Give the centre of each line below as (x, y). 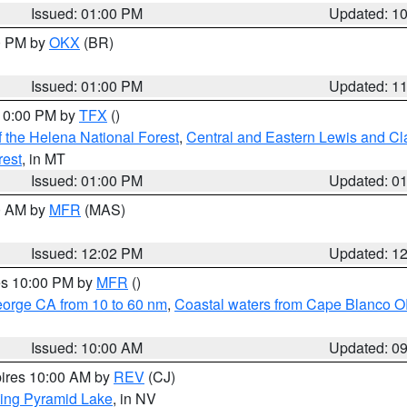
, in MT (44, 159)
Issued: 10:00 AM (87, 347)
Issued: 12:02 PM (87, 253)
